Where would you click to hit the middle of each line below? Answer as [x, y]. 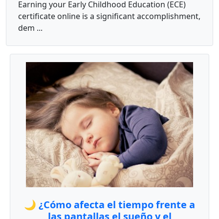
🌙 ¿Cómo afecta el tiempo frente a [109, 205]
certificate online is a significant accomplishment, [109, 16]
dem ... [30, 28]
